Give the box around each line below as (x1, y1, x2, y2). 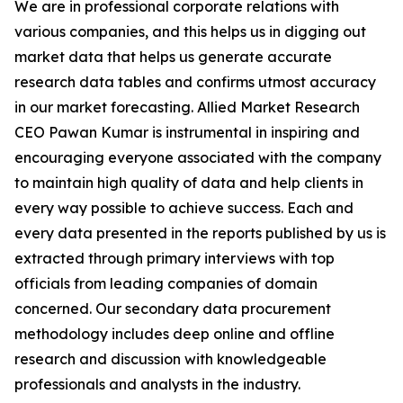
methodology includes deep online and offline (14, 325, 335, 344)
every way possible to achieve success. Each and (14, 199, 354, 218)
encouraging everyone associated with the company (14, 148, 381, 167)
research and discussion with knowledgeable (14, 350, 327, 369)
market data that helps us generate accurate (14, 48, 332, 67)
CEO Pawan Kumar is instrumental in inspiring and (14, 123, 360, 142)
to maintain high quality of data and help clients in (14, 174, 363, 193)
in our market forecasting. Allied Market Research (14, 98, 360, 117)
